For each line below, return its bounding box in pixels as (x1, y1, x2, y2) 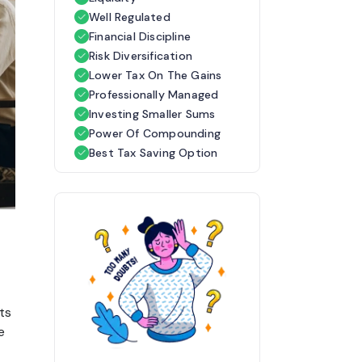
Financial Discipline (89, 28, 191, 44)
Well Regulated (89, 9, 170, 24)
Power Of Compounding (89, 125, 221, 141)
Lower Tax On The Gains (89, 67, 222, 82)
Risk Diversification (89, 48, 192, 63)
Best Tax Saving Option (89, 145, 218, 160)
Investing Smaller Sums (89, 106, 216, 121)
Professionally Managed (89, 86, 219, 102)
